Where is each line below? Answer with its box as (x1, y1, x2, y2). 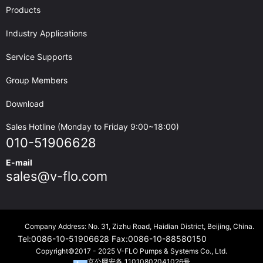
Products (6, 4, 41, 15)
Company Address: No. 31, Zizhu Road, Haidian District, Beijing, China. (25, 221, 254, 231)
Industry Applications (6, 28, 87, 38)
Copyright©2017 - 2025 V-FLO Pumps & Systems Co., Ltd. (36, 246, 227, 255)
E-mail (6, 157, 32, 167)
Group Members (6, 75, 68, 85)
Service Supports (6, 51, 72, 62)
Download (6, 98, 44, 109)
